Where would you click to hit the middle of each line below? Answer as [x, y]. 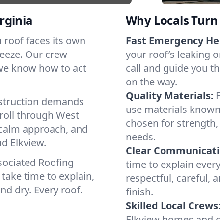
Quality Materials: [170, 96]
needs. [141, 137]
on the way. [151, 82]
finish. [139, 192]
